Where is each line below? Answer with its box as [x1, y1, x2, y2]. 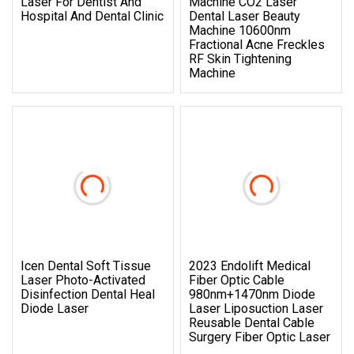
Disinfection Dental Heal [21, 286, 155, 302]
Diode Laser [21, 300, 88, 316]
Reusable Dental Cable [189, 314, 315, 330]
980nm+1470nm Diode [189, 286, 316, 302]
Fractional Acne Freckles [189, 36, 326, 52]
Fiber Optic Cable [189, 272, 285, 288]
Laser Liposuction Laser [189, 300, 324, 316]
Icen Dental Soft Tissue [21, 258, 151, 273]
